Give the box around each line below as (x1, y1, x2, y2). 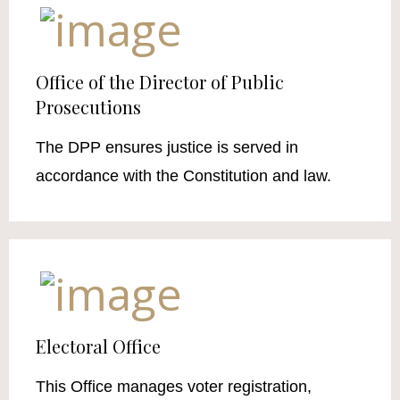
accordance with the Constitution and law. (36, 167, 331, 186)
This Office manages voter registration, (36, 377, 312, 396)
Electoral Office (36, 333, 161, 358)
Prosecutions (36, 95, 141, 120)
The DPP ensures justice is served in (36, 138, 298, 157)
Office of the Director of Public (36, 70, 284, 95)
